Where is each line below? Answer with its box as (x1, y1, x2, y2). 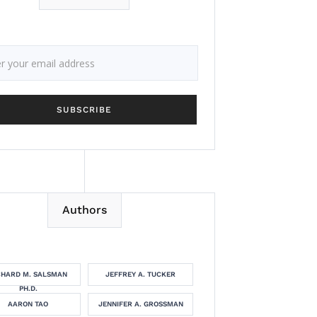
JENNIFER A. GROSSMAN (98, 300, 183, 308)
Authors (62, 203, 107, 217)
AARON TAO (8, 300, 49, 308)
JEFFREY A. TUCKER (105, 270, 176, 278)
